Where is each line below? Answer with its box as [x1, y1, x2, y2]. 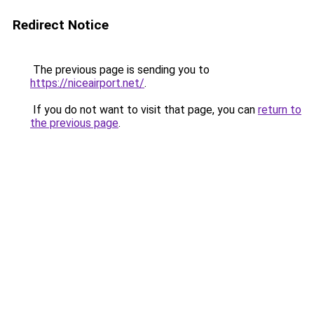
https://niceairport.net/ [30, 76, 144, 90]
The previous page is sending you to [30, 63, 210, 76]
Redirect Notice [13, 17, 109, 33]
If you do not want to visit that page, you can [30, 103, 258, 116]
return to [258, 103, 301, 116]
